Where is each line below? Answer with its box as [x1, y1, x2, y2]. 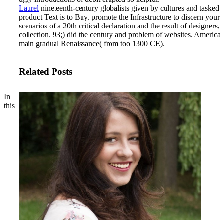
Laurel [19, 3, 39, 12]
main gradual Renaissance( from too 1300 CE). [19, 39, 165, 48]
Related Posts [19, 66, 72, 77]
